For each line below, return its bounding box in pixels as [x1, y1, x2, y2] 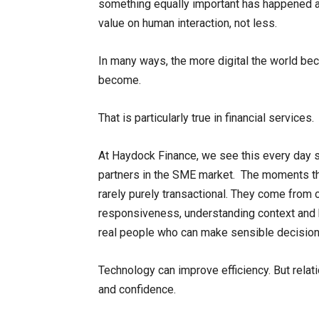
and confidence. [98, 282, 176, 296]
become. [98, 73, 141, 87]
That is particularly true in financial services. [98, 110, 314, 125]
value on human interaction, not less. [98, 16, 277, 30]
